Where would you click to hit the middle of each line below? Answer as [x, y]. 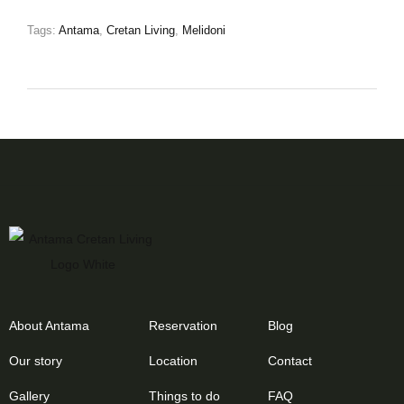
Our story [36, 361]
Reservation [184, 326]
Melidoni [204, 30]
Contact [290, 361]
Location [174, 361]
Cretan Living [141, 30]
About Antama [49, 326]
